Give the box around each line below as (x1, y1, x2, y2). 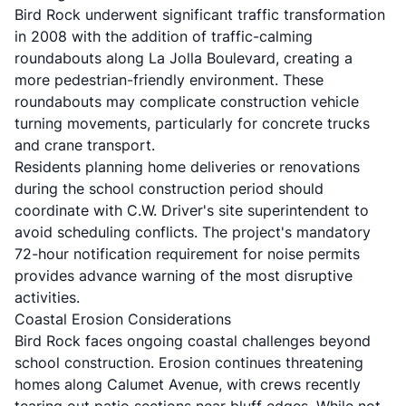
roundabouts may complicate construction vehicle (14, 92, 359, 111)
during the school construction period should (14, 179, 324, 198)
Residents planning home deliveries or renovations (14, 158, 360, 176)
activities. (14, 288, 80, 306)
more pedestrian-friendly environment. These (14, 71, 324, 89)
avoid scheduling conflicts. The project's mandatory (14, 223, 371, 241)
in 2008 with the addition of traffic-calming (14, 27, 313, 45)
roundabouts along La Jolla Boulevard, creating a (14, 49, 353, 67)
